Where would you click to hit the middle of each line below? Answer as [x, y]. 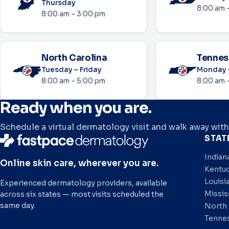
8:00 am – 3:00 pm [73, 14]
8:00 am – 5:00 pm [73, 81]
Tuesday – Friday [71, 70]
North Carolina [74, 58]
